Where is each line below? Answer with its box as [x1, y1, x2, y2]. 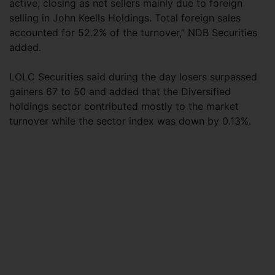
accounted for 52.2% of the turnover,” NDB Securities [9, 26, 257, 39]
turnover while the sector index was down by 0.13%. [9, 115, 251, 127]
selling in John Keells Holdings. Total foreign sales [9, 12, 241, 24]
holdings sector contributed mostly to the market [9, 100, 239, 112]
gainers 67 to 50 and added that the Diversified [9, 85, 231, 98]
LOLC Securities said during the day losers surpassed [9, 71, 257, 83]
